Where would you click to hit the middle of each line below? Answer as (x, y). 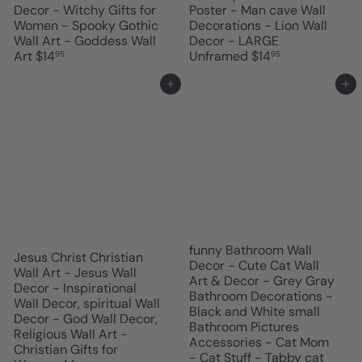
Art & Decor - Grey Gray (262, 281)
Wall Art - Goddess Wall (85, 40)
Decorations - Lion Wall (258, 25)
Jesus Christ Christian (78, 258)
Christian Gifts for (66, 350)
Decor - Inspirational (75, 288)
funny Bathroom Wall (250, 250)
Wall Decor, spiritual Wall (87, 304)
